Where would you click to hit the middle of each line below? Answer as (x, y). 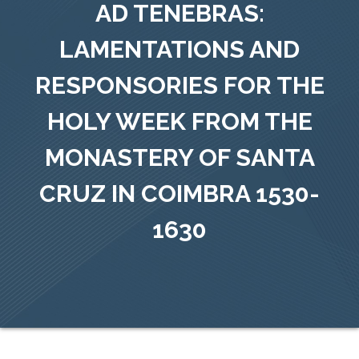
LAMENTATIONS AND (179, 49)
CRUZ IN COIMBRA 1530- (179, 193)
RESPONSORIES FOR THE (179, 85)
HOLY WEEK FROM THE (179, 121)
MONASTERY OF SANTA (179, 157)
